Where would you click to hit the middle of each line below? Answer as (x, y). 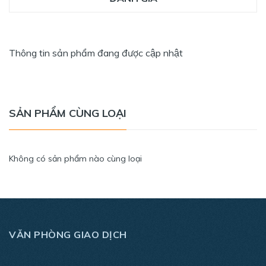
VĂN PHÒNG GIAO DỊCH (68, 235)
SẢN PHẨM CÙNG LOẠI (68, 113)
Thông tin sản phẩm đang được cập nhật (96, 53)
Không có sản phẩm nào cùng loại (75, 159)
